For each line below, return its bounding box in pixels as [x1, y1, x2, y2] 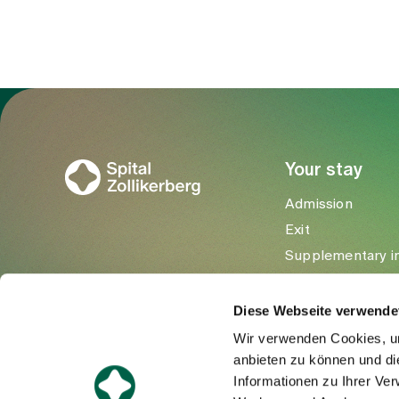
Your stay [285, 161, 362, 179]
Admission [285, 197, 353, 211]
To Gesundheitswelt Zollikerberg [78, 111, 295, 126]
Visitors [285, 274, 334, 289]
